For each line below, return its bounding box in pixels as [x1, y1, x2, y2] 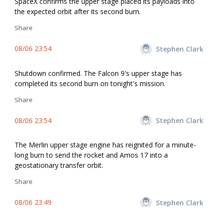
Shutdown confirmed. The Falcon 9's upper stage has [15, 68, 182, 78]
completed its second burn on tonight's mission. [15, 78, 165, 88]
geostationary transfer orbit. [15, 160, 103, 170]
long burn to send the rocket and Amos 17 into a [15, 150, 168, 160]
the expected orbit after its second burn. [15, 7, 141, 17]
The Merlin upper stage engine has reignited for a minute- [15, 140, 196, 149]
